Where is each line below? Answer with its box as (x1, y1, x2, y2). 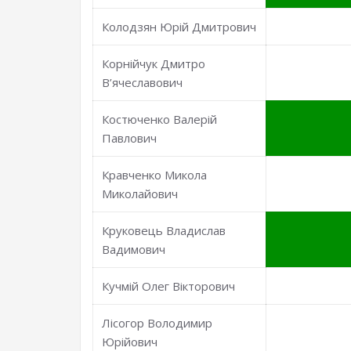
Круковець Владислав (102, 223, 226, 238)
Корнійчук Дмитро (102, 56, 206, 71)
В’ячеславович (102, 74, 183, 90)
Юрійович (102, 334, 158, 349)
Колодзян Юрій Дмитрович (102, 19, 257, 34)
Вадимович (102, 241, 166, 257)
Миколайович (102, 186, 179, 201)
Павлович (102, 130, 157, 146)
